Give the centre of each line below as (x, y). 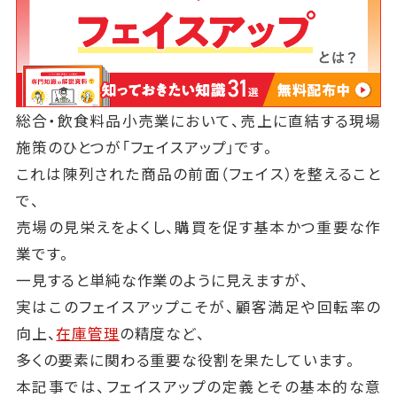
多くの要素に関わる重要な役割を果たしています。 (187, 360)
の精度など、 (162, 334)
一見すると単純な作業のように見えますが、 (162, 280)
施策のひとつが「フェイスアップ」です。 (146, 148)
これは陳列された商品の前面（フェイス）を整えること (198, 174)
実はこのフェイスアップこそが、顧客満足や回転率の (198, 307)
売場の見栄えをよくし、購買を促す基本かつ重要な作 (198, 227)
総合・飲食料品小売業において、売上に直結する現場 (198, 121)
